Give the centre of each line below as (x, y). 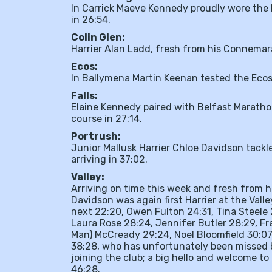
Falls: (84, 96)
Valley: (88, 177)
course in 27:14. (107, 119)
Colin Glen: (98, 37)
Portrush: (96, 136)
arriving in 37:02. (109, 159)
